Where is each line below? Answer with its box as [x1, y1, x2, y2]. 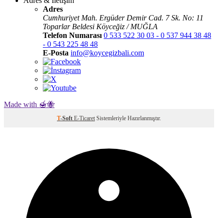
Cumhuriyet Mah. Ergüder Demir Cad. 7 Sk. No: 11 [43, 13, 203, 22]
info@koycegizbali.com [71, 48, 144, 57]
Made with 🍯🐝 [4, 100, 54, 109]
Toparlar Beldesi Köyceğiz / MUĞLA [43, 22, 158, 31]
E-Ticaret [74, 114, 95, 122]
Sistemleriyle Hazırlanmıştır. [95, 114, 161, 122]
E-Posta [43, 48, 69, 57]
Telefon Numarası [43, 31, 102, 39]
